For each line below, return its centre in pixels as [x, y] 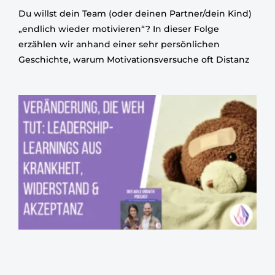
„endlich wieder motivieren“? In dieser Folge [119, 29]
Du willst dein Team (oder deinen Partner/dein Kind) [135, 14]
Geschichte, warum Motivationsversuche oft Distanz [134, 60]
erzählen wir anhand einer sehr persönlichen [119, 45]
